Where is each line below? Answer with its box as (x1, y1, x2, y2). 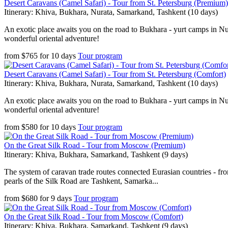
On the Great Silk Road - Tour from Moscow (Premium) (4, 141, 185, 150)
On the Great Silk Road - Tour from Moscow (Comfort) (4, 212, 183, 221)
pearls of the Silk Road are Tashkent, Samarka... (4, 177, 158, 185)
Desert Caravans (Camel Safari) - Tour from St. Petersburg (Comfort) (4, 70, 226, 78)
